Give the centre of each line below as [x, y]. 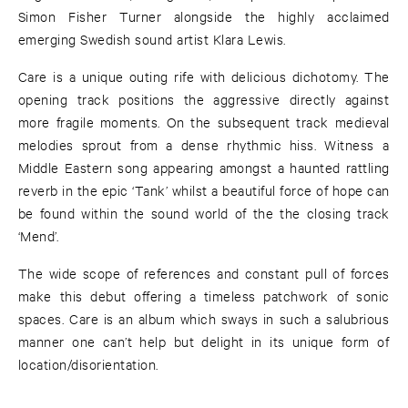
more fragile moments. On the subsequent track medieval [204, 122]
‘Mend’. [39, 236]
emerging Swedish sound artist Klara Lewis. [152, 39]
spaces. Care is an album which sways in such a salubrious [204, 319]
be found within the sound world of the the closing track [204, 213]
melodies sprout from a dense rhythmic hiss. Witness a [204, 145]
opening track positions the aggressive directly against [204, 99]
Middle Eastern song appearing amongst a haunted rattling [204, 168]
